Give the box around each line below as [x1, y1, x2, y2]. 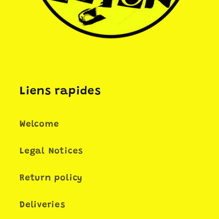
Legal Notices [20, 147, 84, 156]
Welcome [20, 120, 59, 129]
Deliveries [20, 200, 66, 210]
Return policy [20, 174, 83, 183]
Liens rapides [20, 85, 101, 97]
